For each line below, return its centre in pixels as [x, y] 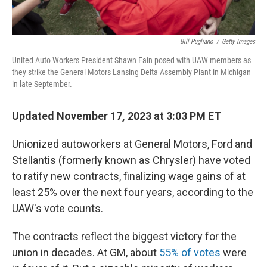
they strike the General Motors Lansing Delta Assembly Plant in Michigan [131, 72]
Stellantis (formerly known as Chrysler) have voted [131, 160]
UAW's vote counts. [58, 208]
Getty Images [238, 41]
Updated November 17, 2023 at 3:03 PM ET [117, 116]
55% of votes [190, 252]
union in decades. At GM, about [86, 252]
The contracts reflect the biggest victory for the [124, 236]
